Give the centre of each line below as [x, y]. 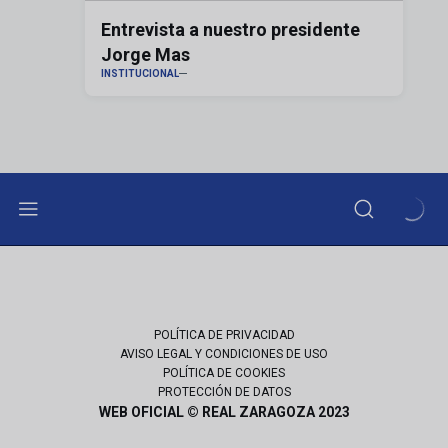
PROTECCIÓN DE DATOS [224, 392]
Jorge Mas [145, 55]
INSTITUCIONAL [139, 74]
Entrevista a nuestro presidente [230, 30]
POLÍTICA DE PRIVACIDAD [224, 335]
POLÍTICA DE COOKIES [224, 373]
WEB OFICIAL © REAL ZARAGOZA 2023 [224, 412]
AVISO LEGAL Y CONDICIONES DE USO [224, 354]
